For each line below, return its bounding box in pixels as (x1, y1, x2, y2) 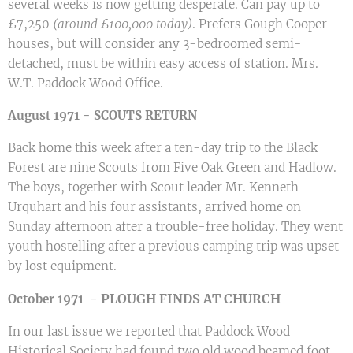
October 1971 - (8, 292, 101, 307)
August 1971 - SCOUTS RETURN (8, 108, 197, 123)
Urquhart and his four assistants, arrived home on (8, 199, 301, 214)
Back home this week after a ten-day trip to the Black (8, 140, 318, 155)
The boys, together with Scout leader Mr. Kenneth (8, 180, 299, 195)
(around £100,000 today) (53, 17, 192, 32)
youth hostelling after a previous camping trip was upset (8, 239, 339, 254)
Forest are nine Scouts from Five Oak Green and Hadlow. (8, 160, 336, 175)
